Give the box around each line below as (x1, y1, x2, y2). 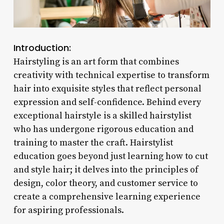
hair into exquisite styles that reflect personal (13, 82, 201, 94)
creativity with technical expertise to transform (13, 69, 209, 81)
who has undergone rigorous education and (13, 123, 193, 135)
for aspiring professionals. (13, 204, 124, 216)
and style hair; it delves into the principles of (13, 163, 198, 175)
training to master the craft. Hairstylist (13, 136, 173, 148)
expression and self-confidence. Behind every (13, 96, 201, 108)
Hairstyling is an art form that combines (13, 55, 179, 67)
